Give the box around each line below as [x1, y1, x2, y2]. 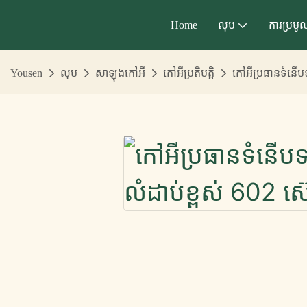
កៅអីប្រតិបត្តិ [163, 66, 214, 80]
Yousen [10, 66, 42, 80]
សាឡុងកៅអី [95, 66, 145, 80]
